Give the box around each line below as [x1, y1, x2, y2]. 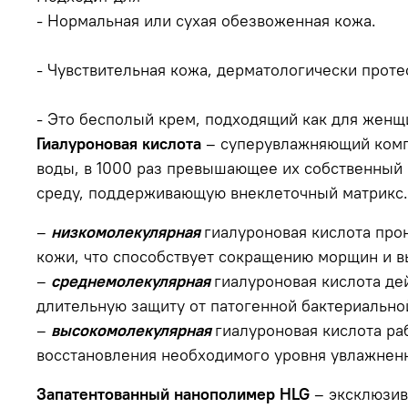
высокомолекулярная [51, 319, 211, 341]
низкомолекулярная [51, 220, 200, 242]
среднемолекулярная [51, 270, 210, 291]
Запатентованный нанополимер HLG [36, 382, 310, 404]
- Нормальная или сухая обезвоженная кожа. [36, 9, 376, 31]
